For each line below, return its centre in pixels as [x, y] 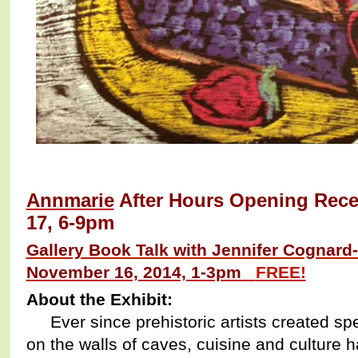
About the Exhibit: [99, 299]
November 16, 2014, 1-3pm [141, 272]
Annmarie [70, 200]
